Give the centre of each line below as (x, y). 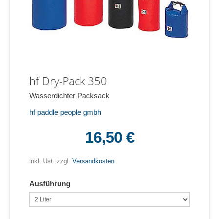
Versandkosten (93, 161)
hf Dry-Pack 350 (68, 80)
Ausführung (50, 183)
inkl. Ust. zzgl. (51, 161)
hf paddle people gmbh (65, 112)
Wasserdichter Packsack (69, 95)
